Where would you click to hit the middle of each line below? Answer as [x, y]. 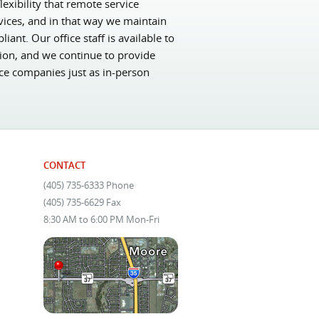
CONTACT [64, 166]
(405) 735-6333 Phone [89, 185]
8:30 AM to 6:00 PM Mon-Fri [101, 219]
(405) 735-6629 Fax [82, 202]
